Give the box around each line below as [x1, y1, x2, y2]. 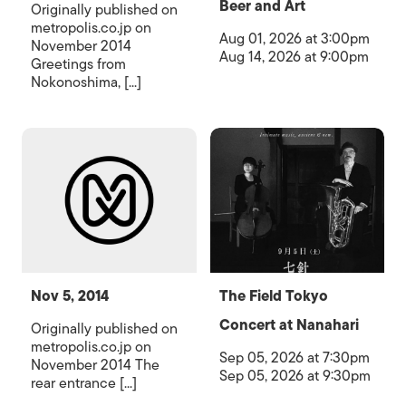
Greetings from [31, 53, 126, 76]
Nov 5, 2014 [31, 285, 109, 308]
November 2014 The [31, 353, 159, 377]
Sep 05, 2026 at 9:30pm [218, 364, 371, 388]
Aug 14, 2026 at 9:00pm [218, 45, 369, 69]
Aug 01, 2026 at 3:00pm [218, 27, 370, 51]
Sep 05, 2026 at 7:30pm [218, 346, 370, 370]
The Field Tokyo [218, 285, 328, 308]
